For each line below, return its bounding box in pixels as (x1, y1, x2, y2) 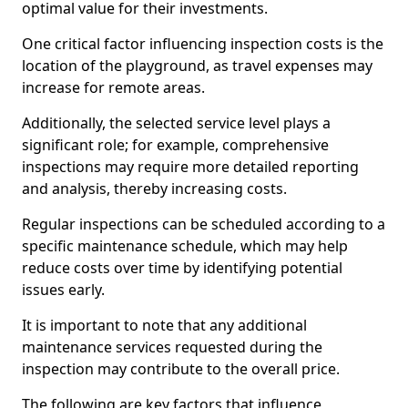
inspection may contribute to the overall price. (22, 359, 340, 379)
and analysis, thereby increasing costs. (22, 178, 287, 199)
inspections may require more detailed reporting (22, 157, 359, 177)
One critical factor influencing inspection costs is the (22, 34, 383, 54)
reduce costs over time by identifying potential (22, 258, 342, 278)
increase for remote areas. (22, 77, 209, 97)
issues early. (22, 280, 108, 300)
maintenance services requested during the (22, 337, 322, 357)
